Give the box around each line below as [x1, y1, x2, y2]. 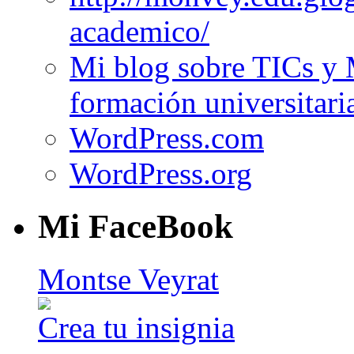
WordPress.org [70, 156, 252, 190]
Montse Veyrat [38, 262, 219, 296]
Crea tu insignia [38, 310, 235, 345]
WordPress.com [70, 120, 264, 155]
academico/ [70, 13, 209, 48]
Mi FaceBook [38, 207, 233, 245]
